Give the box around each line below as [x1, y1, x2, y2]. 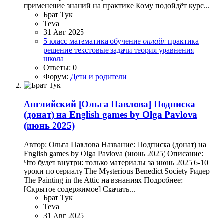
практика [168, 36, 199, 45]
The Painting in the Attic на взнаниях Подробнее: [24, 176, 183, 185]
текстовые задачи [74, 45, 134, 54]
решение [43, 45, 74, 54]
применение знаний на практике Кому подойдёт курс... [24, 1, 210, 10]
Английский [24, 99, 76, 110]
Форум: [43, 72, 70, 81]
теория [134, 45, 159, 54]
